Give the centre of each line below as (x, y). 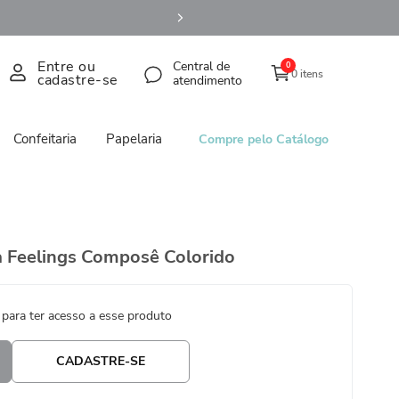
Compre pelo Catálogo (263, 139)
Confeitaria (45, 139)
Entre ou (67, 67)
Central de (201, 67)
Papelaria (134, 139)
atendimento (207, 81)
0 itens (307, 74)
